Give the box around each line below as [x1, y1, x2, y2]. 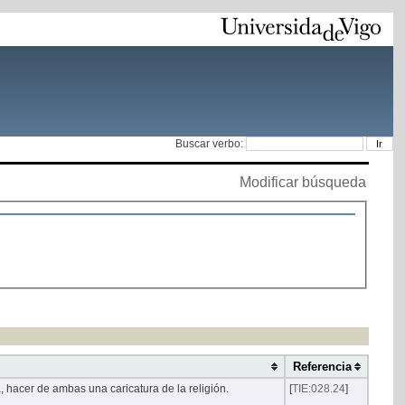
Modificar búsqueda [239, 174, 366, 190]
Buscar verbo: [174, 137, 246, 150]
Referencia [288, 360, 363, 374]
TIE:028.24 [291, 382, 345, 396]
